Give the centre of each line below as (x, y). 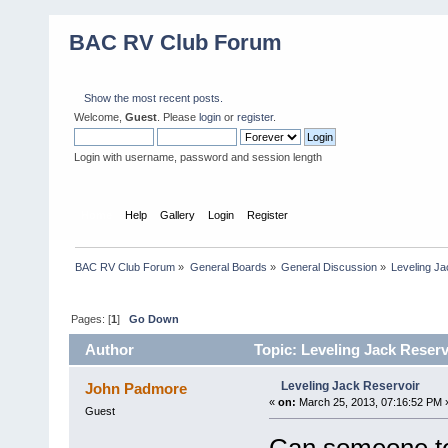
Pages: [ (91, 318)
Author (110, 350)
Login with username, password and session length (198, 157)
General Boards (228, 266)
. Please (178, 117)
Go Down (154, 318)
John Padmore (136, 389)
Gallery (178, 214)
